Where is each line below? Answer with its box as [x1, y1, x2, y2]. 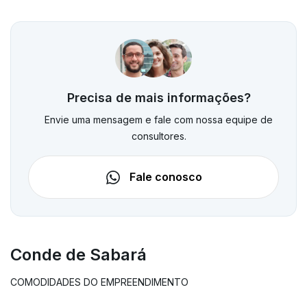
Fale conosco [127, 170, 202, 184]
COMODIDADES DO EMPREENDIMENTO [10, 275, 188, 288]
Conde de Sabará [10, 244, 147, 265]
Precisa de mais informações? [66, 90, 251, 106]
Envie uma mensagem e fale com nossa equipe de [45, 114, 273, 126]
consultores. [131, 130, 186, 143]
